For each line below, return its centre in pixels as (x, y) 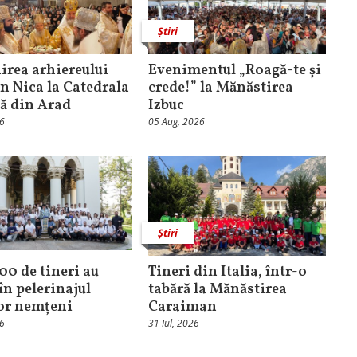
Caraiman (182, 308)
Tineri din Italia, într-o (227, 273)
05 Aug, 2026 (176, 121)
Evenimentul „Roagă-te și (234, 70)
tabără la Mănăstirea (217, 290)
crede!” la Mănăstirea (220, 88)
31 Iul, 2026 (173, 324)
